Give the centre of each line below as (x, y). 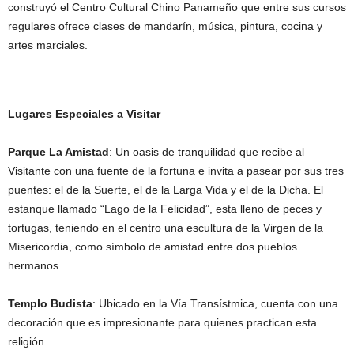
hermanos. (35, 266)
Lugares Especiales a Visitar (84, 114)
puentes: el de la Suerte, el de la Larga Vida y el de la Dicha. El (166, 190)
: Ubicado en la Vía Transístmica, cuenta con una (215, 304)
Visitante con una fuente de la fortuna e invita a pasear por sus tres (176, 171)
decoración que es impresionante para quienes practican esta (162, 323)
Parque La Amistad (58, 152)
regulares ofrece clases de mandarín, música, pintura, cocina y (165, 26)
